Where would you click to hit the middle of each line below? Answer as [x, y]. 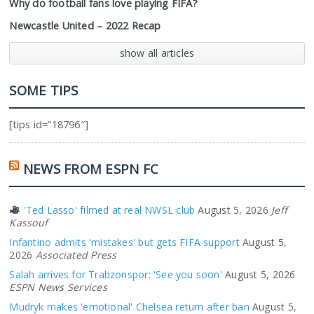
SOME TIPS [44, 90]
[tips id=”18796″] [49, 124]
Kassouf [29, 223]
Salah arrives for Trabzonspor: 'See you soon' [116, 274]
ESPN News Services [58, 287]
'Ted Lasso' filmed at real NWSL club [108, 210]
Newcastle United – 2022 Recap [85, 26]
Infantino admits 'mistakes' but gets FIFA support [124, 242]
